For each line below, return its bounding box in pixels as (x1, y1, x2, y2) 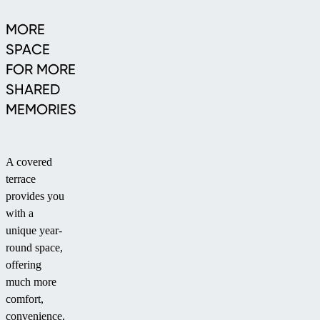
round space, (6, 241, 63, 254)
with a (6, 207, 34, 220)
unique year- (6, 224, 62, 237)
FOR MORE (6, 61, 76, 79)
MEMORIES (6, 101, 76, 119)
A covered (6, 156, 52, 169)
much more (6, 276, 56, 289)
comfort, (6, 293, 44, 306)
